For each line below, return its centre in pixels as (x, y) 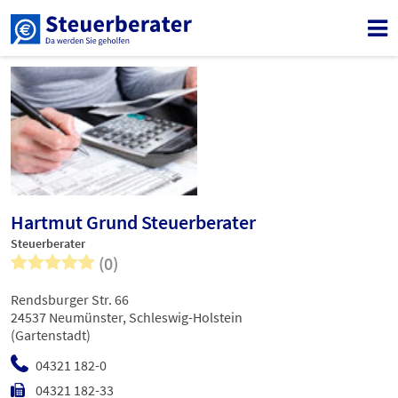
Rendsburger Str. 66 (70, 300)
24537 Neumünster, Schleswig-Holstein (127, 318)
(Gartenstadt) (51, 335)
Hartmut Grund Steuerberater (133, 223)
